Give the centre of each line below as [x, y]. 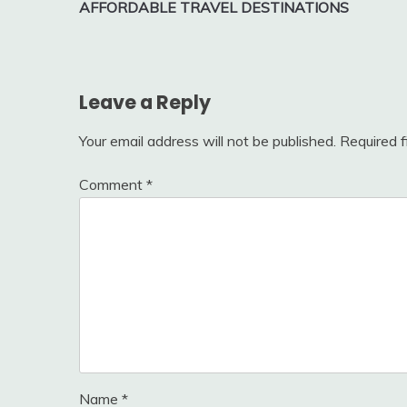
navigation [141, 23]
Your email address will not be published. [208, 141]
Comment [113, 185]
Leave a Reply [145, 103]
